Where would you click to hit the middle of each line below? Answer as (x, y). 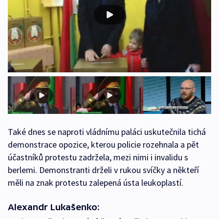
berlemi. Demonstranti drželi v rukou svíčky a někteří (103, 170)
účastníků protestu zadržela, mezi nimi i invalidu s (98, 157)
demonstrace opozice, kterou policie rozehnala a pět (103, 145)
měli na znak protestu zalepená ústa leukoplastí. (96, 183)
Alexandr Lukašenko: (54, 207)
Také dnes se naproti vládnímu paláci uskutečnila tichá (107, 132)
